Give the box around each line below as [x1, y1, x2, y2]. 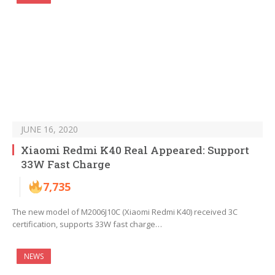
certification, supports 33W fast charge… [12, 219, 162, 230]
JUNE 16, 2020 [21, 123, 78, 136]
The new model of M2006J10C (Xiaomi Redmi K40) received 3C [12, 206, 238, 218]
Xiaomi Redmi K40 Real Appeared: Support [21, 143, 249, 158]
